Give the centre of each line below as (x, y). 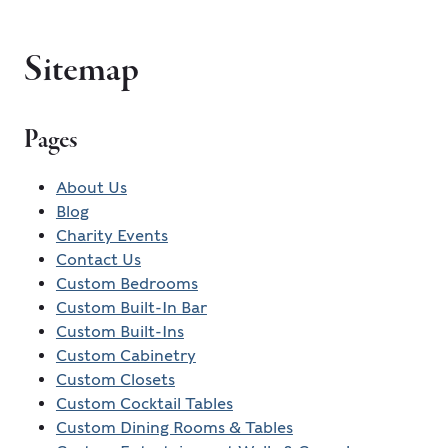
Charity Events (111, 236)
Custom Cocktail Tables (144, 404)
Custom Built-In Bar (131, 308)
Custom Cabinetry (125, 356)
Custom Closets (115, 380)
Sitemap (81, 71)
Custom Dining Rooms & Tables (174, 428)
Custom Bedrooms (126, 284)
